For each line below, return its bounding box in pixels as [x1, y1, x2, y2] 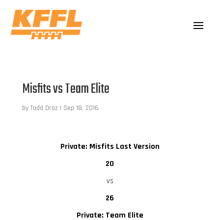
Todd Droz [30, 103, 58, 112]
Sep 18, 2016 [63, 103, 99, 112]
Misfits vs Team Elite [22, 78, 110, 100]
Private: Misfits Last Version [60, 141, 160, 152]
